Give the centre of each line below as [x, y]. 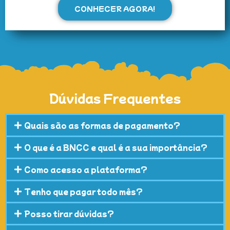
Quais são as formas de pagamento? [102, 126]
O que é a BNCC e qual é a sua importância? [116, 148]
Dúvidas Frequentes [115, 98]
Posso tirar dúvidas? [69, 214]
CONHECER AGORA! [115, 8]
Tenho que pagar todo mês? [84, 192]
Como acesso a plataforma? [86, 170]
